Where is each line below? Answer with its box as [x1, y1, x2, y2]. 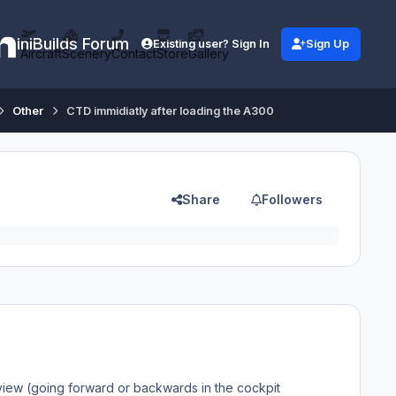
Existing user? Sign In [153, 37, 270, 51]
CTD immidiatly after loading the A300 [66, 103, 275, 118]
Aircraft [20, 46, 63, 61]
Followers [262, 191, 324, 207]
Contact [111, 46, 157, 61]
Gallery [188, 46, 230, 61]
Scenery [62, 46, 112, 61]
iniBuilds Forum [16, 34, 129, 53]
